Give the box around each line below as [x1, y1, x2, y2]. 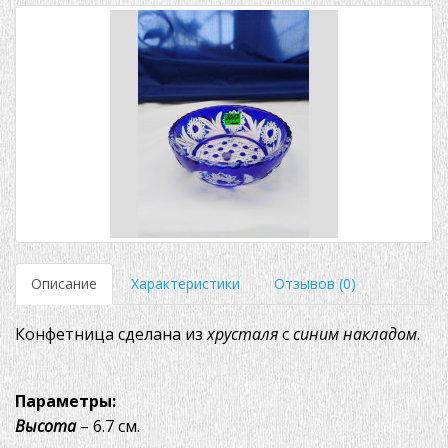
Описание [31, 273, 97, 293]
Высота [15, 414, 76, 437]
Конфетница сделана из [15, 322, 207, 345]
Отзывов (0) [274, 273, 356, 293]
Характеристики [131, 273, 240, 293]
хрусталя [207, 322, 278, 345]
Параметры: [15, 389, 116, 412]
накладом [343, 322, 417, 345]
